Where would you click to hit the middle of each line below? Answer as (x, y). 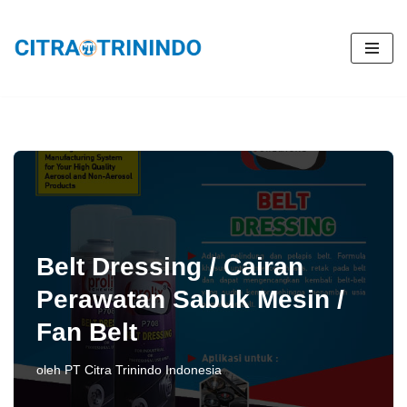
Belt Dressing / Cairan (170, 267)
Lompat (38, 50)
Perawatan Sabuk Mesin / (190, 299)
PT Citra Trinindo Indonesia (143, 370)
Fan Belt (87, 332)
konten (35, 99)
